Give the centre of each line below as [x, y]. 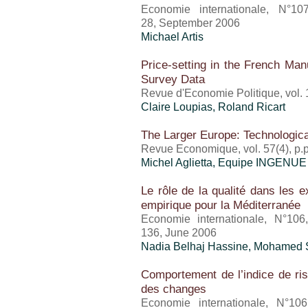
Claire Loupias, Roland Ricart [213, 107]
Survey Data [173, 79]
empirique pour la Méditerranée [221, 205]
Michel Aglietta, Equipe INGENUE [224, 163]
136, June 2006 [179, 233]
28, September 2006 [190, 23]
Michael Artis [172, 37]
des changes [174, 289]
